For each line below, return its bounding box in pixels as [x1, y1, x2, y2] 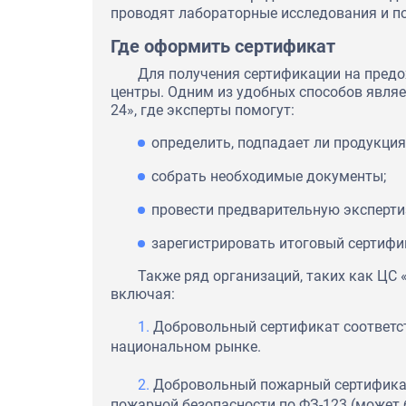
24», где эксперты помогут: [111, 101, 295, 119]
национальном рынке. [111, 337, 261, 355]
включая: [111, 285, 175, 303]
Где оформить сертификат [111, 34, 335, 57]
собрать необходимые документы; [151, 167, 386, 185]
